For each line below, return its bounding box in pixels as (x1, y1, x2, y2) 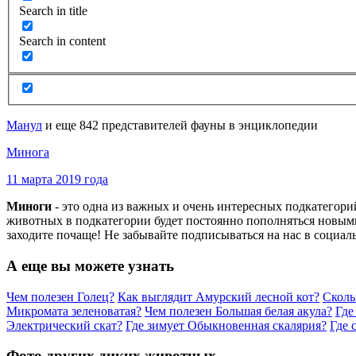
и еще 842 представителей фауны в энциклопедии (42, 118, 318, 133)
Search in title (19, 4, 87, 18)
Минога (6, 145, 49, 160)
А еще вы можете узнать (6, 257, 174, 274)
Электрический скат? (6, 318, 122, 332)
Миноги (6, 199, 52, 214)
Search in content (19, 34, 106, 48)
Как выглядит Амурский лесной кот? (118, 289, 319, 304)
